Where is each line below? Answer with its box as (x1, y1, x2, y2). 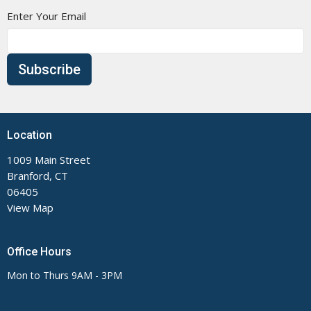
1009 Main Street (7, 152, 90, 167)
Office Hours (7, 244, 72, 258)
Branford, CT (7, 168, 68, 183)
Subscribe (18, 61, 81, 78)
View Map (7, 200, 53, 215)
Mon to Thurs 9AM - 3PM (7, 269, 122, 282)
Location (7, 128, 52, 142)
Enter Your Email (7, 9, 86, 23)
